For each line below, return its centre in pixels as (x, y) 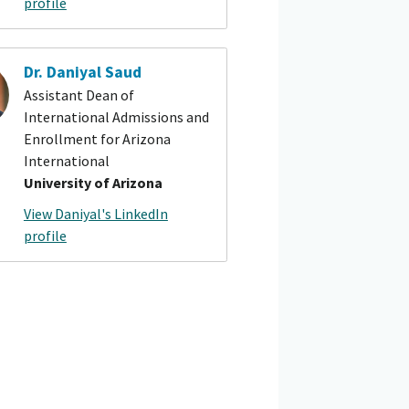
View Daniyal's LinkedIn (95, 213)
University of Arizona (93, 183)
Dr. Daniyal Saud (82, 72)
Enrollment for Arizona (97, 139)
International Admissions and (116, 117)
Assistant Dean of (79, 95)
